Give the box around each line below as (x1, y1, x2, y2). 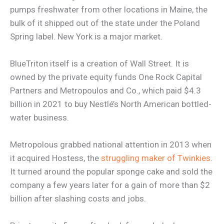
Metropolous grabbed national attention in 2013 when (10, 139, 211, 149)
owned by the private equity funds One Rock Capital (10, 71, 202, 82)
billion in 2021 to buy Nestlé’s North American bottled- (10, 98, 211, 109)
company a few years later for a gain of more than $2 (10, 179, 210, 190)
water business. (10, 112, 69, 122)
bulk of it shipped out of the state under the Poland (10, 17, 200, 28)
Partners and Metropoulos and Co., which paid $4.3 (10, 85, 201, 95)
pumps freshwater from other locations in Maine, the (10, 4, 207, 14)
